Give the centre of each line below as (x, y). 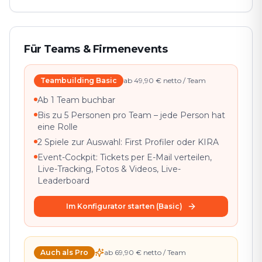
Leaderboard (63, 180)
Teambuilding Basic (79, 80)
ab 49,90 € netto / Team (165, 80)
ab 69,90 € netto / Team (145, 252)
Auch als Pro (64, 252)
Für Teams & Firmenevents (96, 49)
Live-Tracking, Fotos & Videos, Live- (109, 169)
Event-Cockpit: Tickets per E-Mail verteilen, (125, 157)
